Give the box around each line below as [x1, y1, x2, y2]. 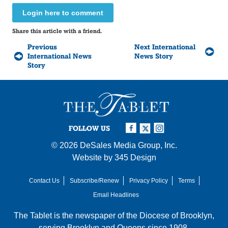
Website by [72, 153, 115, 162]
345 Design [114, 153, 156, 162]
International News [27, 51, 92, 60]
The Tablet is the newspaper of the [14, 211, 139, 220]
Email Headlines [93, 191, 139, 198]
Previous [27, 42, 58, 51]
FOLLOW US [69, 124, 110, 132]
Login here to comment [22, 8, 104, 17]
